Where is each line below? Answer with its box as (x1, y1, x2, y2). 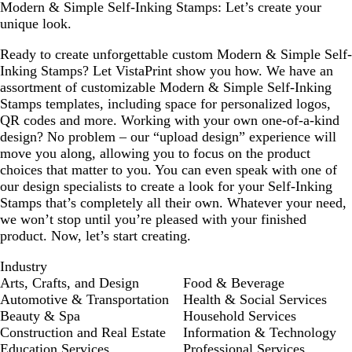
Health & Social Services (183, 291, 327, 307)
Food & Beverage (183, 275, 284, 291)
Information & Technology (183, 324, 336, 340)
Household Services (183, 308, 296, 324)
